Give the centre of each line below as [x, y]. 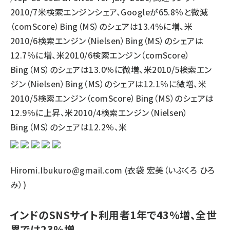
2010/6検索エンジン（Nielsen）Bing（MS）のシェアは [107, 41]
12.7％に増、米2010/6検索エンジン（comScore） [100, 55]
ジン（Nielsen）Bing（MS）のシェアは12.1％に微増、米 [109, 84]
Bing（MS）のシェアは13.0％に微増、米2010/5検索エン [111, 69]
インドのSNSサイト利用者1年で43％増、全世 [114, 215]
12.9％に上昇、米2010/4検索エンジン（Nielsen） [99, 112]
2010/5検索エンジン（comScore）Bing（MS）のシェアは [112, 98]
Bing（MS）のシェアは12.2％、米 [69, 127]
